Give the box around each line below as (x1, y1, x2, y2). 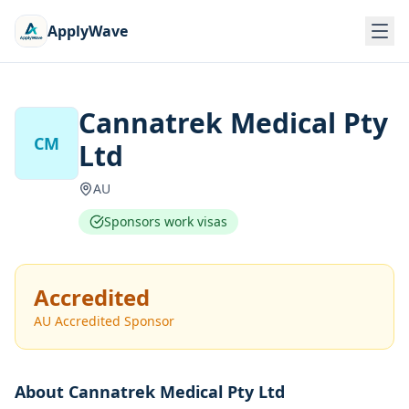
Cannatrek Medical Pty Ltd (68, 381, 285, 403)
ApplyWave (47, 21, 128, 41)
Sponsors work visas (104, 213, 228, 230)
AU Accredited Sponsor (34, 312, 174, 330)
